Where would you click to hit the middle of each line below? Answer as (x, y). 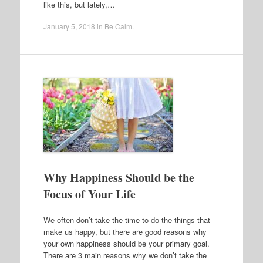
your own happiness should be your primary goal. (126, 243)
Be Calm (118, 26)
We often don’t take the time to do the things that (127, 220)
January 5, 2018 (69, 26)
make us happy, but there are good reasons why (125, 231)
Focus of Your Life (89, 194)
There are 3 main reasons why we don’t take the (125, 255)
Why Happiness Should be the (119, 178)
